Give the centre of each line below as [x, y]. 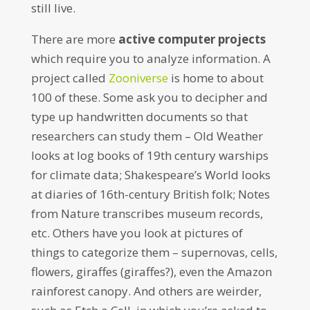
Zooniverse [138, 78]
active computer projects [192, 39]
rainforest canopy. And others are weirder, [146, 291]
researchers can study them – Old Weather [147, 136]
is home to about [216, 78]
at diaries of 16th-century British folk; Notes [150, 194]
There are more [74, 39]
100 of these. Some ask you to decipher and [149, 97]
